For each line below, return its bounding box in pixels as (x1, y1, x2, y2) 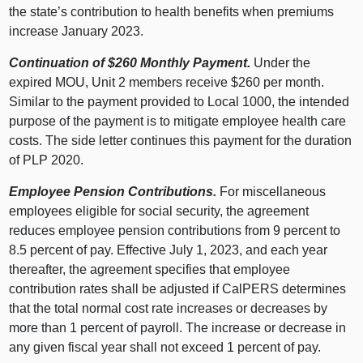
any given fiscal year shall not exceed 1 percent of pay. (9, 340, 322, 354)
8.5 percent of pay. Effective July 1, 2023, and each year (9, 242, 328, 257)
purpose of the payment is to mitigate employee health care (9, 113, 347, 128)
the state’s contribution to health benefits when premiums (9, 4, 335, 19)
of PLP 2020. (9, 152, 84, 167)
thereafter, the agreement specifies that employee (9, 262, 291, 276)
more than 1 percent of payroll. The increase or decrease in (9, 320, 347, 335)
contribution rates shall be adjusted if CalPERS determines (9, 281, 347, 296)
